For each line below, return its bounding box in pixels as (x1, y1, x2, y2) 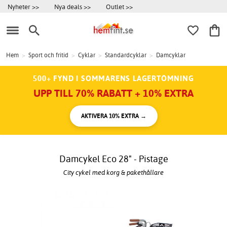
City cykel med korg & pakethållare (63, 168, 164, 176)
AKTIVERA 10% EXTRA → (81, 112, 146, 120)
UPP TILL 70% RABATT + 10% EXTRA (33, 87, 194, 100)
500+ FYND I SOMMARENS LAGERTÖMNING (33, 73, 194, 84)
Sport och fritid (28, 51, 68, 59)
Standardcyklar (105, 51, 146, 59)
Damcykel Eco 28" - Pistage (59, 153, 168, 165)
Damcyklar (156, 51, 185, 59)
